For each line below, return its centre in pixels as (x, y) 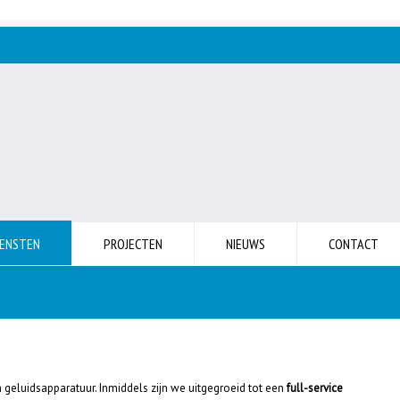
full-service (315, 388)
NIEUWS (246, 244)
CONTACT (354, 244)
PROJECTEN (133, 244)
